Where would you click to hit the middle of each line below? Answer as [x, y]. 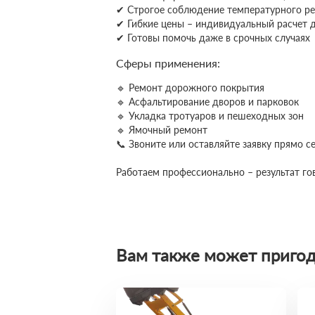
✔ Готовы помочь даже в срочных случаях [213, 38]
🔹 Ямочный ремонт [162, 130]
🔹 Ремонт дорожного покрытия [190, 88]
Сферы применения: [168, 63]
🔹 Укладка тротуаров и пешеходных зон [210, 116]
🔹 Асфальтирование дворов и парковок [207, 102]
